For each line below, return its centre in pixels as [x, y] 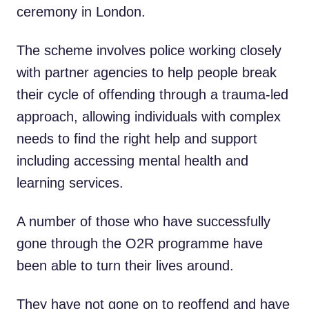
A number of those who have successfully [143, 221]
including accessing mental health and [132, 161]
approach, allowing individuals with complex [149, 117]
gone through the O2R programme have [140, 243]
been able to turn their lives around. [125, 266]
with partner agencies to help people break [147, 72]
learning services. [70, 183]
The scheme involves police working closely [149, 50]
